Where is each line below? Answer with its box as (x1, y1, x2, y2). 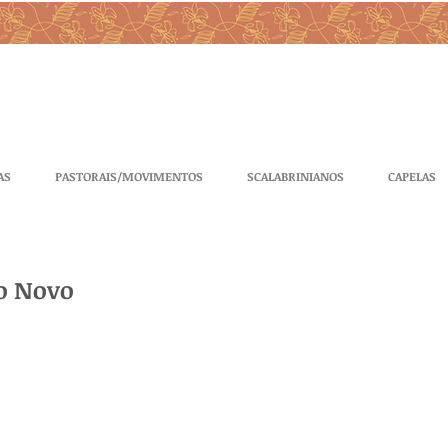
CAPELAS (388, 168, 436, 184)
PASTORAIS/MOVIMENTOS (55, 168, 203, 184)
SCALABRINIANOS (247, 168, 344, 184)
